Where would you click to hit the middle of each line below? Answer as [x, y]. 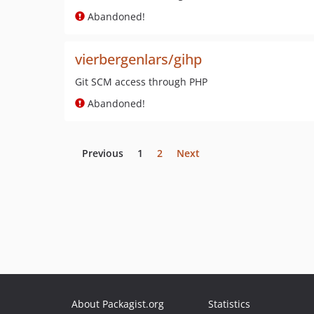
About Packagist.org [118, 304]
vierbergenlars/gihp [138, 59]
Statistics [229, 304]
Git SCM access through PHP [141, 82]
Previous [103, 153]
